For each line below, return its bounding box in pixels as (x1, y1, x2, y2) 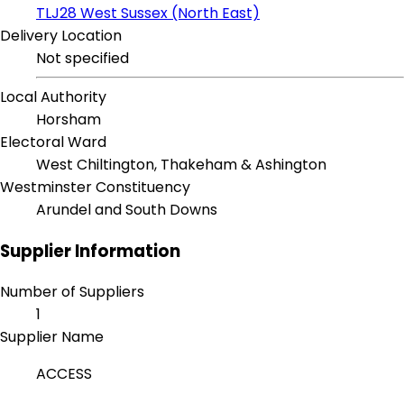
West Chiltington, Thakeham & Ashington (36, 154, 326, 176)
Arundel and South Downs (36, 199, 217, 221)
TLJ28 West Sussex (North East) (36, 3, 260, 24)
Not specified (36, 48, 129, 69)
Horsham (36, 109, 101, 131)
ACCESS (36, 363, 96, 385)
